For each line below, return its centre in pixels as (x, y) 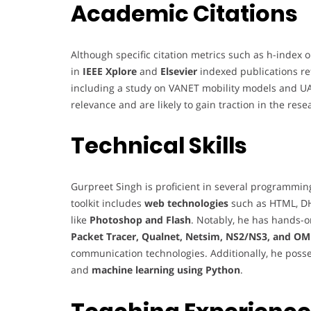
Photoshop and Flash (140, 219)
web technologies (186, 203)
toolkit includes (108, 203)
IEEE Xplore (110, 71)
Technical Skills (159, 146)
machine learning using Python (166, 269)
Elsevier (179, 71)
